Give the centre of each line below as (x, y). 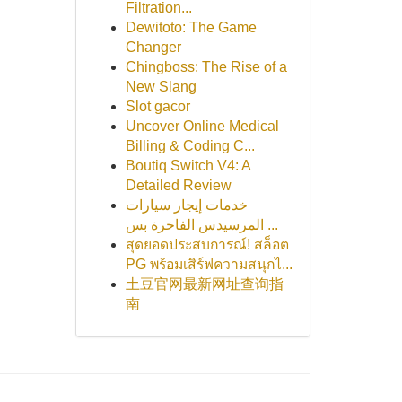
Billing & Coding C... (190, 146)
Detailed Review (178, 185)
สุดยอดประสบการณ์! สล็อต (207, 245)
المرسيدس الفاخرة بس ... (271, 225)
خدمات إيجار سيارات (186, 205)
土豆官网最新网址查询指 (204, 284)
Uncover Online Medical (202, 126)
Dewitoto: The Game (191, 27)
